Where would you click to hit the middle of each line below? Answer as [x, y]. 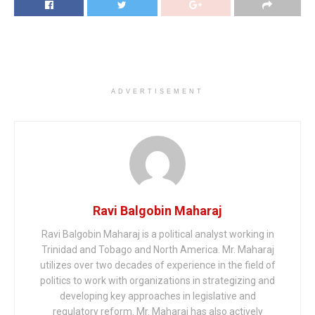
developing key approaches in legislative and [157, 296]
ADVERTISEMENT [157, 92]
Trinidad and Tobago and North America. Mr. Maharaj [157, 250]
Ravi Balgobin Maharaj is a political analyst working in [157, 234]
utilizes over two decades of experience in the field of [157, 265]
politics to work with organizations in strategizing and [157, 281]
